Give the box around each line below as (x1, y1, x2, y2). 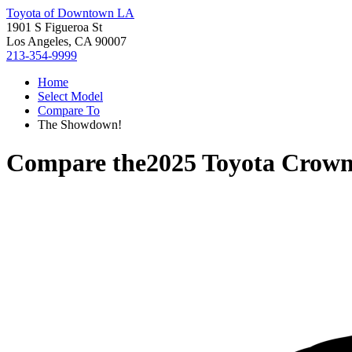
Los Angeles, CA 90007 (6, 35, 126, 48)
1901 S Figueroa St (6, 20, 102, 34)
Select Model (38, 90, 103, 103)
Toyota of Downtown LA (6, 6, 134, 20)
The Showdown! (38, 118, 122, 131)
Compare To (38, 104, 100, 117)
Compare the (6, 148, 146, 178)
